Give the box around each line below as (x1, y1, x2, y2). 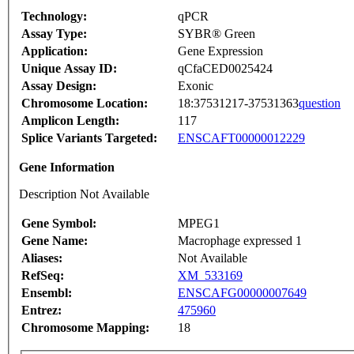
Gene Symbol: (21, 217, 96, 231)
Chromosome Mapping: (21, 321, 149, 335)
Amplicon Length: (21, 114, 119, 128)
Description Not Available (19, 187, 149, 201)
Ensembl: (21, 286, 72, 300)
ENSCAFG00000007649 (178, 286, 307, 300)
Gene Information (19, 160, 115, 175)
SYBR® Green (178, 27, 255, 41)
